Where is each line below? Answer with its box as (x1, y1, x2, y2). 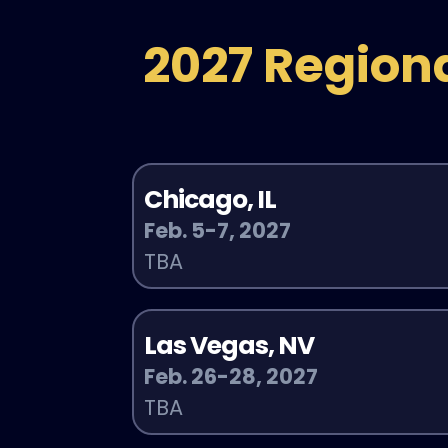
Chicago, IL (143, 181, 276, 217)
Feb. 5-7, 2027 (143, 215, 291, 245)
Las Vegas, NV (143, 327, 314, 363)
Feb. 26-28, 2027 (143, 361, 318, 391)
